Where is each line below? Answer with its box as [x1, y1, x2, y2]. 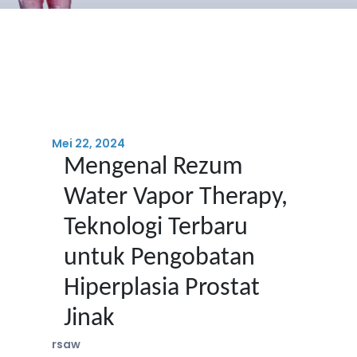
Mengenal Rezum [64, 155, 243, 180]
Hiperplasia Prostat [64, 276, 260, 301]
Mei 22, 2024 [52, 135, 125, 151]
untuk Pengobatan [64, 245, 255, 271]
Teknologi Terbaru [64, 215, 248, 241]
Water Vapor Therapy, [64, 185, 288, 210]
